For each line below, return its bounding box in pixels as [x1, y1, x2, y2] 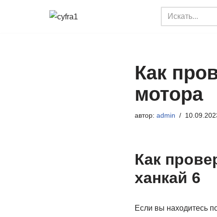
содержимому [7, 49, 57, 57]
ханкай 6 [134, 169, 201, 186]
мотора [134, 83, 203, 105]
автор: [134, 111, 156, 119]
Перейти [7, 23, 38, 31]
